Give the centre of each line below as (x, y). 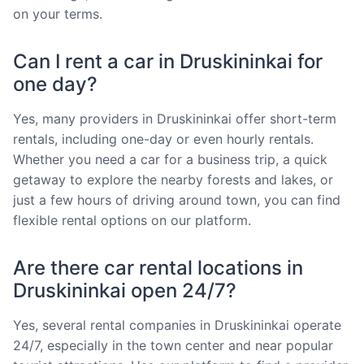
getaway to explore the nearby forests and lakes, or (173, 179)
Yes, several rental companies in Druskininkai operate (177, 325)
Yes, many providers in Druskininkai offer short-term (175, 118)
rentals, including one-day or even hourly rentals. (163, 139)
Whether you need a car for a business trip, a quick (170, 159)
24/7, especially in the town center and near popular (173, 345)
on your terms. (58, 13)
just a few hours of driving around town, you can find (177, 199)
